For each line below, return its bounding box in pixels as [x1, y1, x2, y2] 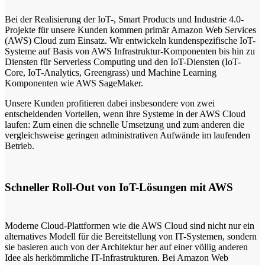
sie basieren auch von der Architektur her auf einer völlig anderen [5, 241, 248, 252]
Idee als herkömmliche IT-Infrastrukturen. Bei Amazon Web [5, 252, 228, 263]
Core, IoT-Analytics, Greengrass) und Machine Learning [5, 67, 216, 78]
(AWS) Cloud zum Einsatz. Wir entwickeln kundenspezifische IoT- [5, 35, 256, 46]
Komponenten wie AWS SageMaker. [5, 78, 143, 89]
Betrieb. [5, 141, 34, 151]
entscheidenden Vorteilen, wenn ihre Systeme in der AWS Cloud [5, 109, 245, 119]
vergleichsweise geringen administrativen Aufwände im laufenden [5, 130, 250, 141]
